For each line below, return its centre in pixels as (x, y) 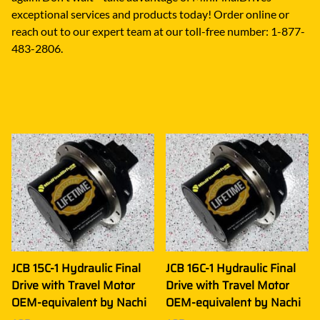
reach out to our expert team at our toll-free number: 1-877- (158, 31)
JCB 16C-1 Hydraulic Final (231, 268)
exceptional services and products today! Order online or (150, 14)
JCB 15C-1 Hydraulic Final (76, 268)
